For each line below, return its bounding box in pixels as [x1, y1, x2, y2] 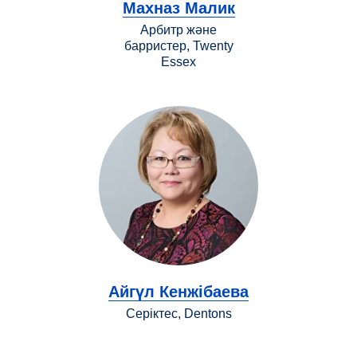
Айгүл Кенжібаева [108, 282, 249, 300]
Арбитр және [140, 22, 217, 37]
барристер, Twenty [124, 38, 233, 53]
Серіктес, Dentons [125, 306, 232, 320]
